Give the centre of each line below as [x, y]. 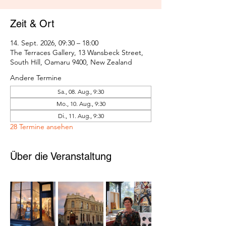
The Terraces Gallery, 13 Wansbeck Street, [77, 53]
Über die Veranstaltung [61, 157]
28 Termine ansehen [42, 127]
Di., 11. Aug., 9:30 [81, 116]
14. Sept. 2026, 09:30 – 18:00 [54, 43]
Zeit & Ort [32, 24]
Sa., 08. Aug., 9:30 [81, 92]
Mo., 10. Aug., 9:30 [81, 104]
